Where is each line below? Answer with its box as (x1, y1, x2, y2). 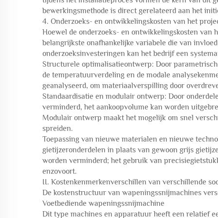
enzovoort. (42, 167, 77, 176)
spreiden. (42, 124, 73, 133)
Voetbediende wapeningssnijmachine (42, 199, 164, 208)
